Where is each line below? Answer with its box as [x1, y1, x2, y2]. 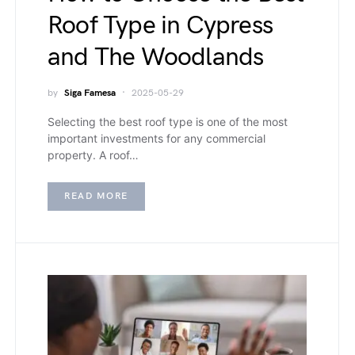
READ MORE [64, 190, 128, 202]
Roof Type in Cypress [48, 10, 273, 41]
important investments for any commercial [48, 132, 265, 145]
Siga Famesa [64, 87, 116, 99]
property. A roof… [48, 148, 139, 162]
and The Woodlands [48, 42, 264, 73]
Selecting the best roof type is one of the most [48, 115, 288, 128]
